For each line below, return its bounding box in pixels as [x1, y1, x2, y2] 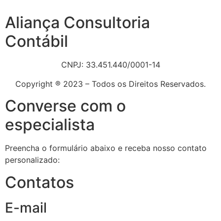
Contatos [5, 172, 74, 192]
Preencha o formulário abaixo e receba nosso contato [5, 143, 207, 153]
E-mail [5, 199, 47, 216]
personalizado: [5, 155, 60, 165]
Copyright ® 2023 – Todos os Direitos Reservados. [15, 78, 206, 89]
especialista [5, 115, 95, 135]
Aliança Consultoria [5, 13, 150, 33]
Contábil [5, 32, 68, 51]
